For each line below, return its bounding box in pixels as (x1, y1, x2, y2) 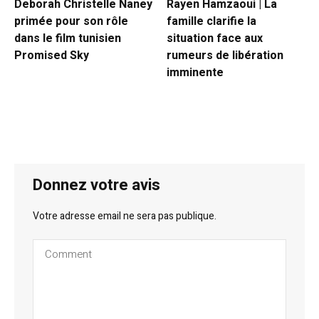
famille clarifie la (167, 12, 256, 30)
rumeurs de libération (167, 46, 283, 64)
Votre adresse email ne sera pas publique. (33, 209, 217, 224)
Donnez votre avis (33, 174, 161, 197)
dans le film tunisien (14, 29, 121, 47)
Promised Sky (14, 46, 89, 64)
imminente (167, 63, 224, 81)
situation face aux (167, 29, 263, 47)
